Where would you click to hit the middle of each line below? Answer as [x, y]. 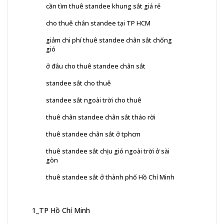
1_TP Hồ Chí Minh [61, 210]
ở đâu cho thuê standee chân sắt [96, 66]
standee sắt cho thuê [78, 83]
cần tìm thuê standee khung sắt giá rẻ [103, 6]
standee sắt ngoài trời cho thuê [94, 100]
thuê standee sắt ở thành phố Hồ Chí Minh [110, 177]
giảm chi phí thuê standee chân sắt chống [109, 40]
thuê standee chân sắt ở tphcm [93, 134]
